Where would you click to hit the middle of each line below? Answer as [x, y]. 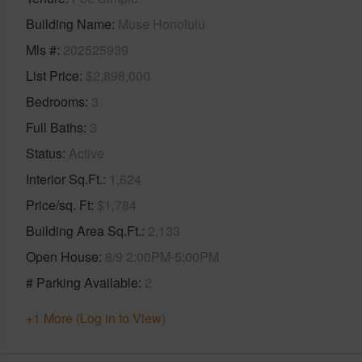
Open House [62, 256]
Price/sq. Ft [58, 204]
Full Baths [55, 127]
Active [86, 153]
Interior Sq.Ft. [64, 179]
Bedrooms [55, 101]
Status [44, 153]
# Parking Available [82, 282]
